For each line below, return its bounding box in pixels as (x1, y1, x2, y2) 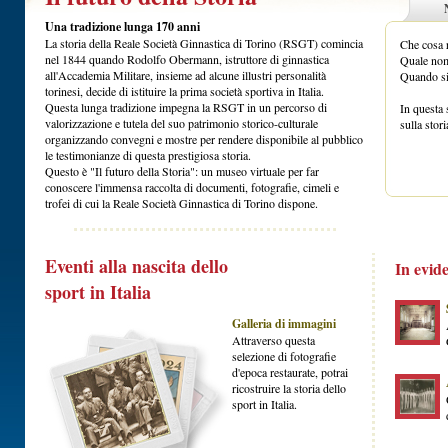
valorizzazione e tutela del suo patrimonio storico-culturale (45, 115, 318, 131)
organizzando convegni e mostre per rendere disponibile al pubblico (45, 131, 363, 147)
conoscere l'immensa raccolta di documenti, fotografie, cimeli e (45, 179, 339, 195)
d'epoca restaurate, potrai (232, 364, 348, 380)
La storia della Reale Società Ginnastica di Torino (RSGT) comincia (45, 35, 363, 51)
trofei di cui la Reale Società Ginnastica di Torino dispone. (45, 195, 318, 211)
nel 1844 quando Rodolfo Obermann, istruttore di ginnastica (45, 51, 329, 67)
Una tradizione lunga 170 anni (45, 18, 200, 35)
